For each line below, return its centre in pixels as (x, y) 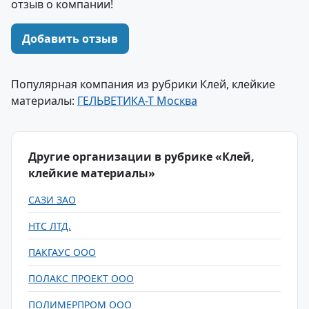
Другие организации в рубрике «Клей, (141, 157)
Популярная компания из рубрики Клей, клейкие (143, 84)
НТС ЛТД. (50, 226)
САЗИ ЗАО (52, 200)
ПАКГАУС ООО (62, 252)
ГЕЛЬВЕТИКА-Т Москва (137, 101)
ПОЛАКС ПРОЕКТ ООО (81, 278)
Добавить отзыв (70, 39)
